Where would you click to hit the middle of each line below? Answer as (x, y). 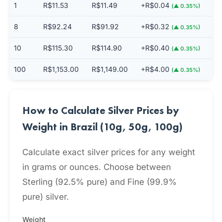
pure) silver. (46, 197)
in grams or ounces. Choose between (97, 167)
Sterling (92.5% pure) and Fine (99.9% (100, 182)
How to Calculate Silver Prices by (101, 110)
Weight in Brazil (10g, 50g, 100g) (102, 127)
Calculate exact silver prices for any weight (109, 152)
